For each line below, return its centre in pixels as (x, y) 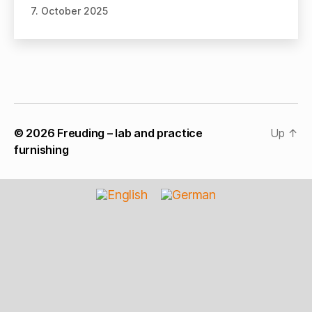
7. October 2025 (69, 10)
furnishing (41, 149)
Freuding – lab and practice (130, 133)
